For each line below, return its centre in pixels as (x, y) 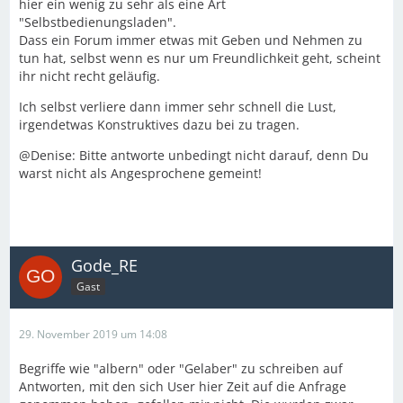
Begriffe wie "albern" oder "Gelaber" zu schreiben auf (181, 368)
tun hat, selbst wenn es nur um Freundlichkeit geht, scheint (200, 58)
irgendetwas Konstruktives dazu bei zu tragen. (159, 125)
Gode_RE (104, 265)
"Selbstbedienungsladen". (98, 22)
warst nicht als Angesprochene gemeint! (140, 173)
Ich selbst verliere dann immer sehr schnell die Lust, (178, 107)
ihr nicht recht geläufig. (90, 76)
